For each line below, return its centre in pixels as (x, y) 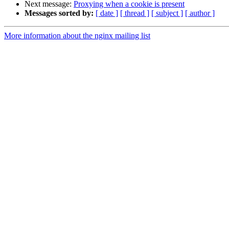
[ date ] (107, 13)
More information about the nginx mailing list (77, 36)
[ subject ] (167, 13)
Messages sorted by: (59, 13)
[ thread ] (135, 13)
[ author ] (200, 13)
